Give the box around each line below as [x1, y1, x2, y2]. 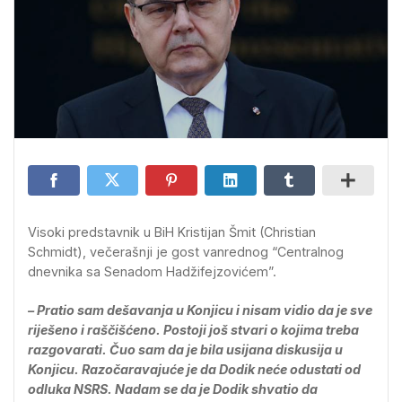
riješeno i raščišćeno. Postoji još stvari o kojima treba [28, 322, 359, 338]
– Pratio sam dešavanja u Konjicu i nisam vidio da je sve [28, 302, 372, 319]
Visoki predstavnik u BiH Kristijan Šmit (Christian [28, 224, 316, 240]
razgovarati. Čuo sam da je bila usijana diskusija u [28, 342, 343, 358]
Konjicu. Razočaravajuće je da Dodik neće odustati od [28, 362, 361, 378]
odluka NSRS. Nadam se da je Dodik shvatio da [28, 381, 318, 398]
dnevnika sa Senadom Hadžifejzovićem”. [28, 264, 276, 279]
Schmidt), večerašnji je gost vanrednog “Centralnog [28, 244, 344, 259]
